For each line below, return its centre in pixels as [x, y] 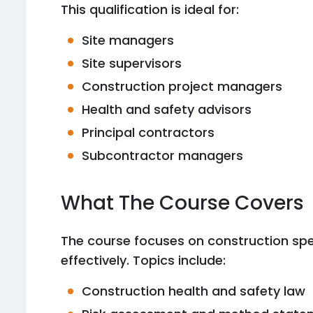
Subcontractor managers [162, 155]
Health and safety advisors [167, 109]
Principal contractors [148, 132]
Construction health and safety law [194, 291]
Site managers [128, 40]
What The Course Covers [182, 203]
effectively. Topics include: [143, 260]
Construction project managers [182, 86]
